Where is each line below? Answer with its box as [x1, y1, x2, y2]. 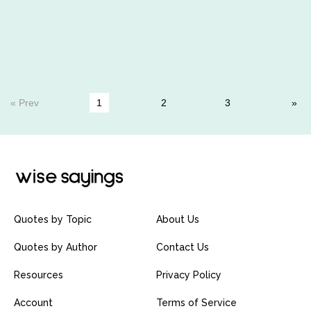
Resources [14, 269, 63, 281]
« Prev [10, 97, 39, 108]
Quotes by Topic [14, 214, 92, 226]
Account [14, 297, 53, 309]
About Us [156, 214, 199, 226]
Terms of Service [156, 297, 237, 309]
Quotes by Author [14, 242, 97, 253]
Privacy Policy [156, 269, 221, 281]
